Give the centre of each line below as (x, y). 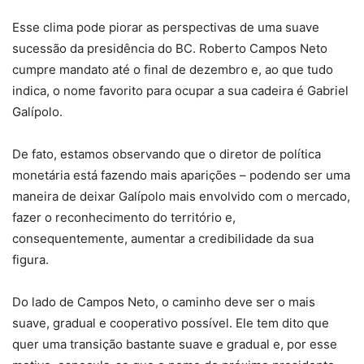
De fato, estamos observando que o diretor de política (167, 154)
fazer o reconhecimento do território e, (124, 218)
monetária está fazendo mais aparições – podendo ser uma (181, 175)
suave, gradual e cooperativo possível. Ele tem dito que (171, 323)
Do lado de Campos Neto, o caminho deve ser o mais (164, 302)
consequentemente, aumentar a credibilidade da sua (163, 239)
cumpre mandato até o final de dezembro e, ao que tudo (173, 70)
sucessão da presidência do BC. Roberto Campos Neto (170, 49)
